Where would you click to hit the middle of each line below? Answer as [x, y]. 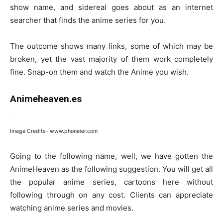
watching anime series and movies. [72, 208]
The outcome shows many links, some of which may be [111, 46]
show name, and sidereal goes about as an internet [111, 7]
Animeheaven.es [46, 99]
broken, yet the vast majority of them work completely [111, 59]
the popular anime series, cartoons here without [111, 182]
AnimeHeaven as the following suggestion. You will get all [111, 169]
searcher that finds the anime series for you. [88, 20]
